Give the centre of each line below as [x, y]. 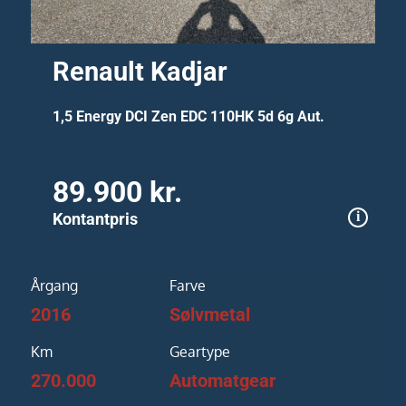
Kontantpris [96, 218]
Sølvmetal [209, 314]
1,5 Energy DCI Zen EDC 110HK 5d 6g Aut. [189, 116]
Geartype [199, 351]
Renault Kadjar [140, 71]
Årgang [54, 285]
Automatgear [222, 380]
